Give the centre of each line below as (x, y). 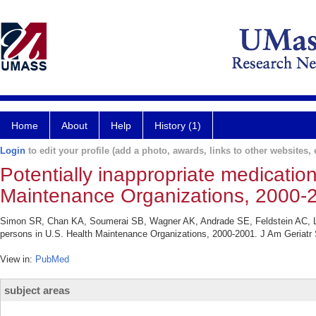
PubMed (52, 259)
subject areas (37, 290)
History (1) (178, 126)
